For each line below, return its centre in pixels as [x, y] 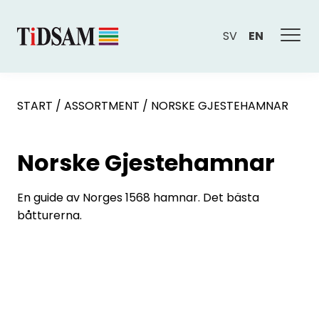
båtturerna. [49, 215]
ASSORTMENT [102, 106]
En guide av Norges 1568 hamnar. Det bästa [138, 198]
